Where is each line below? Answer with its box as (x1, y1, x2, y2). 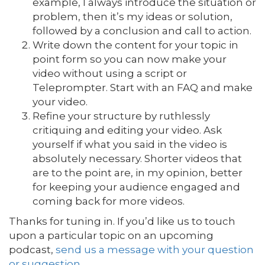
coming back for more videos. (33, 195, 185, 207)
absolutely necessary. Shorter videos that (33, 153, 242, 164)
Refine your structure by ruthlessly (33, 110, 210, 122)
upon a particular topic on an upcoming (9, 230, 214, 241)
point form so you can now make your (33, 53, 227, 65)
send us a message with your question (56, 244, 254, 256)
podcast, (9, 244, 56, 256)
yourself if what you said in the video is (33, 138, 227, 150)
